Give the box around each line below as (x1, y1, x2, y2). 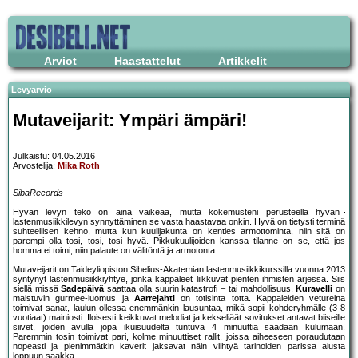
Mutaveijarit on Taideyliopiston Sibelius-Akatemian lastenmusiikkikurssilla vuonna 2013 (13, 265, 345, 275)
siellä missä (13, 284, 62, 294)
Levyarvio (11, 85, 52, 94)
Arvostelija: (13, 161, 58, 171)
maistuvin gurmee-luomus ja (13, 293, 134, 304)
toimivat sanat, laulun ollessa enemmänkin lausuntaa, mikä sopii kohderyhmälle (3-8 (13, 303, 345, 313)
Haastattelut (114, 54, 181, 67)
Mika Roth (58, 161, 100, 171)
